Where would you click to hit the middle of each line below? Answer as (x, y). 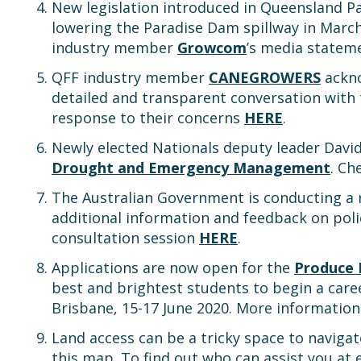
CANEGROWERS (265, 77)
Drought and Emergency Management (191, 168)
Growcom (212, 48)
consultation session (125, 238)
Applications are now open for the (173, 268)
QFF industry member (130, 77)
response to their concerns (148, 118)
